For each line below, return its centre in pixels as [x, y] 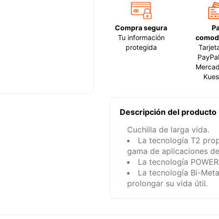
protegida [141, 47]
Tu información [141, 38]
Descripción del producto [168, 112]
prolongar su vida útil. [167, 184]
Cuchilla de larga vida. [168, 130]
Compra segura [141, 28]
